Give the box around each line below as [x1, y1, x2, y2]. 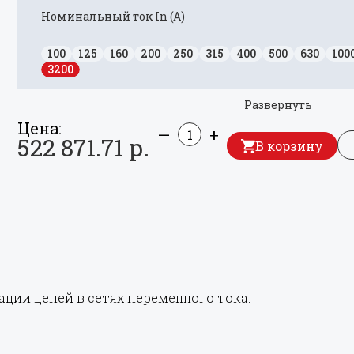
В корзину [255, 137, 323, 154]
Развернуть [243, 97, 312, 112]
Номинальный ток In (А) [41, 9, 185, 24]
